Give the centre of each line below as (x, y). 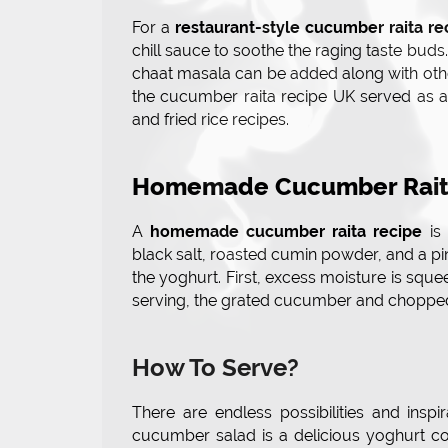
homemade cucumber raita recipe (286, 232)
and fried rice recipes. (210, 120)
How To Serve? (215, 368)
